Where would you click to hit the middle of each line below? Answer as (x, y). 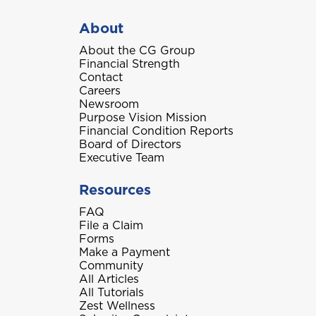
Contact (101, 77)
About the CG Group (137, 50)
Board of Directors (130, 144)
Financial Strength (129, 64)
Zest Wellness (117, 306)
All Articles (109, 279)
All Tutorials (111, 292)
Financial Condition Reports (156, 131)
